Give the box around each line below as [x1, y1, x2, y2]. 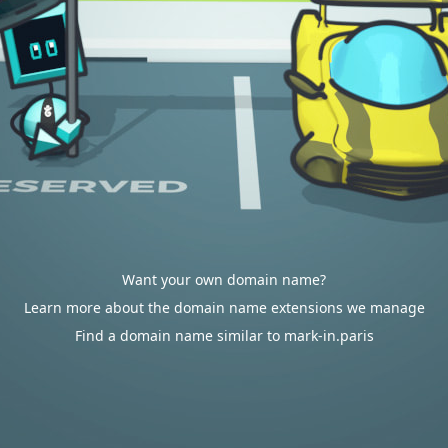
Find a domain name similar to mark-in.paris [74, 326, 374, 345]
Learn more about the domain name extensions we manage [23, 298, 425, 317]
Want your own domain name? [122, 270, 326, 289]
